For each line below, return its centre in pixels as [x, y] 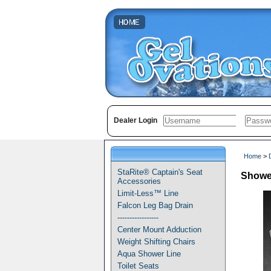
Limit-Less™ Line [148, 193]
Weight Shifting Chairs [156, 242]
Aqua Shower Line [149, 254]
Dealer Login [135, 120]
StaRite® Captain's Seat [160, 172]
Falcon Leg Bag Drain [155, 205]
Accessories [139, 181]
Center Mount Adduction [159, 230]
